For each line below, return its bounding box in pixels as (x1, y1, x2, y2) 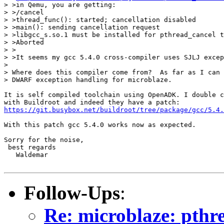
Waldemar (4, 150, 48, 158)
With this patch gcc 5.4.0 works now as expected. (4, 120, 196, 128)
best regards (4, 143, 56, 151)
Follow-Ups (24, 181, 120, 203)
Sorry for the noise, (4, 135, 84, 143)
